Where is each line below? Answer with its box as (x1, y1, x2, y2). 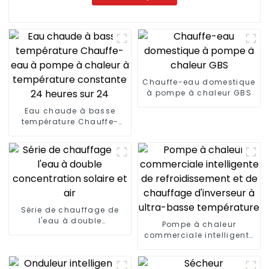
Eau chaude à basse (24, 105, 116, 116)
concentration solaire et (17, 226, 123, 237)
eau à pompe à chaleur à (13, 127, 127, 138)
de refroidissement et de (145, 240, 253, 251)
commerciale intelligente (144, 229, 255, 240)
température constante (19, 138, 121, 148)
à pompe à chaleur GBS (147, 87, 252, 98)
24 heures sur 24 (34, 148, 106, 159)
